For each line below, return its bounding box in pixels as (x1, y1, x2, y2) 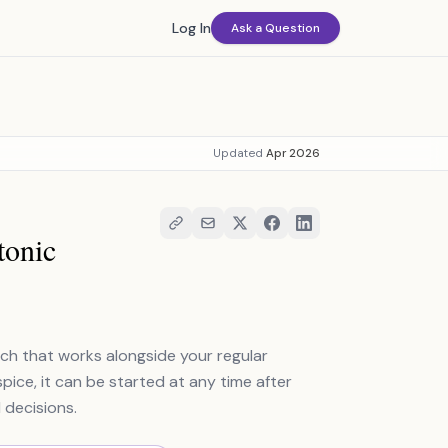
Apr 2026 (266, 146, 320, 161)
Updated (213, 146, 266, 161)
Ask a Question (231, 20, 320, 36)
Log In (172, 19, 211, 37)
